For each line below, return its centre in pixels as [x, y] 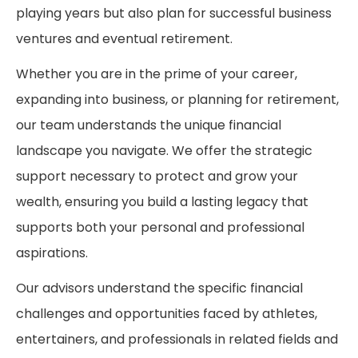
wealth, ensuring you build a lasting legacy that [162, 203]
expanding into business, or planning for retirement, [177, 101]
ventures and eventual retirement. [124, 40]
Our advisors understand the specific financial [159, 289]
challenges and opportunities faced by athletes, [167, 315]
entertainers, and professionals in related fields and [177, 340]
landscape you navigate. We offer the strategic [164, 152]
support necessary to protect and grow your [157, 177]
